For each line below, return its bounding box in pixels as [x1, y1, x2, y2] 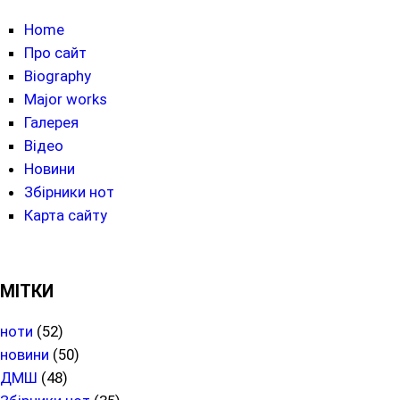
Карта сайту [24, 205, 108, 224]
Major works [24, 89, 108, 108]
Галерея [24, 112, 79, 131]
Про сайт [24, 43, 87, 62]
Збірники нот [24, 182, 115, 201]
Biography [24, 66, 92, 85]
